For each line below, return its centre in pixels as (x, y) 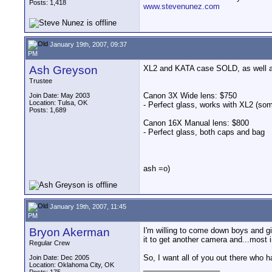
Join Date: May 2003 (59, 95)
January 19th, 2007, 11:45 (87, 206)
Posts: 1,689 (48, 110)
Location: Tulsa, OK (58, 103)
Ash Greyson (63, 70)
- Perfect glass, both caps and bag (204, 132)
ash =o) (157, 168)
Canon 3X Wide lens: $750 (190, 96)
